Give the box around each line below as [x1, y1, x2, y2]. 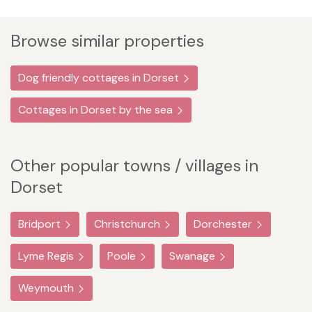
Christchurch [94, 217, 160, 232]
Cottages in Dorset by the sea [18, 102, 173, 118]
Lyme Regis [18, 249, 74, 264]
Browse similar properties [10, 30, 204, 52]
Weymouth [18, 281, 74, 296]
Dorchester [194, 217, 252, 232]
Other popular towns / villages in [10, 155, 258, 177]
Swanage [169, 249, 215, 264]
